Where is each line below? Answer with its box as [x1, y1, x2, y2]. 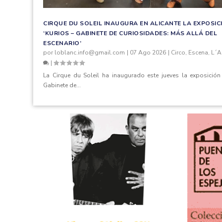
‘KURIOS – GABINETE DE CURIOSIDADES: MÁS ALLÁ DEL [43, 29, 218, 37]
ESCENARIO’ [43, 39, 82, 47]
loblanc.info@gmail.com [55, 48, 125, 56]
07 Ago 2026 [129, 48, 166, 56]
